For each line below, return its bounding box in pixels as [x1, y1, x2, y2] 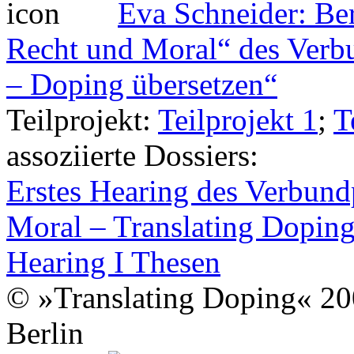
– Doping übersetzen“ [6, 67, 277, 102]
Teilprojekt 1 [158, 103, 318, 137]
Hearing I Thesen [6, 245, 220, 280]
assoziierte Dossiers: [6, 138, 266, 173]
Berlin [6, 316, 84, 351]
